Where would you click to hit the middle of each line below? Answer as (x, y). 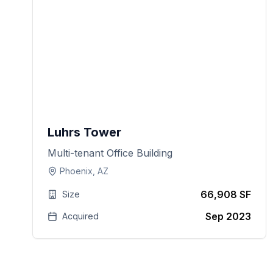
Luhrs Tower (85, 132)
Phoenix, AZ (84, 171)
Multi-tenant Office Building (110, 153)
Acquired (81, 216)
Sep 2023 (229, 216)
